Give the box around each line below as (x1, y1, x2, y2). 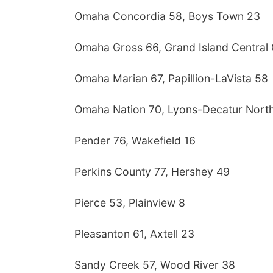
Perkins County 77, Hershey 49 (74, 165, 230, 178)
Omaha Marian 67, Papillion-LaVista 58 (74, 72, 268, 85)
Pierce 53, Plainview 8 (74, 196, 185, 209)
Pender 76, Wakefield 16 (74, 134, 196, 147)
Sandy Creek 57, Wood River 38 (74, 258, 235, 271)
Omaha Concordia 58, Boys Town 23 (74, 10, 260, 23)
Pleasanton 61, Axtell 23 (74, 227, 194, 240)
